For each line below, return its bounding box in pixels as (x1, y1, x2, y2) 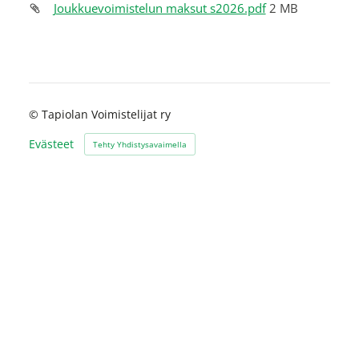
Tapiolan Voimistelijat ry (41, 106, 171, 122)
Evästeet (28, 135, 74, 151)
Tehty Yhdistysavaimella (92, 138, 187, 150)
